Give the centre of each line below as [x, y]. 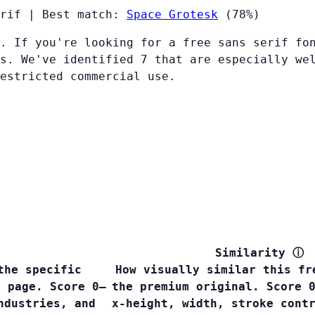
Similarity [250, 253]
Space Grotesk [172, 15]
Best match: [84, 15]
